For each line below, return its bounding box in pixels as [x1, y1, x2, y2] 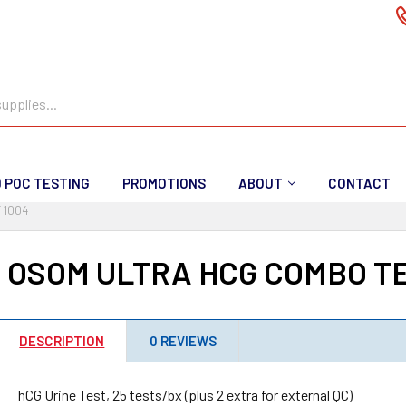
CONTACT [328, 175, 391, 191]
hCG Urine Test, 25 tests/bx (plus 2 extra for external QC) [18, 386, 353, 403]
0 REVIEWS [150, 333, 217, 349]
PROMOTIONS [122, 175, 206, 191]
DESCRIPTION [19, 333, 105, 349]
